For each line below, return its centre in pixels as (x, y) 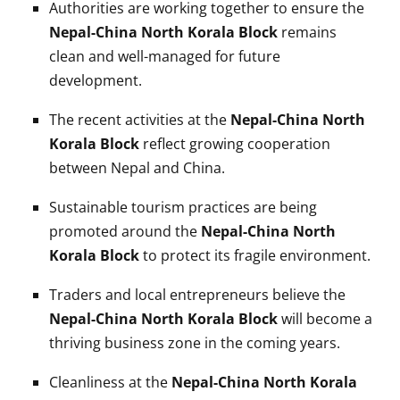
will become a (325, 318)
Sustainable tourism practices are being (183, 207)
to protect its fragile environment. (255, 255)
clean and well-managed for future (165, 56)
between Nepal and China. (137, 167)
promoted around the (125, 231)
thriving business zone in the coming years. (195, 342)
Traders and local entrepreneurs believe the (197, 294)
